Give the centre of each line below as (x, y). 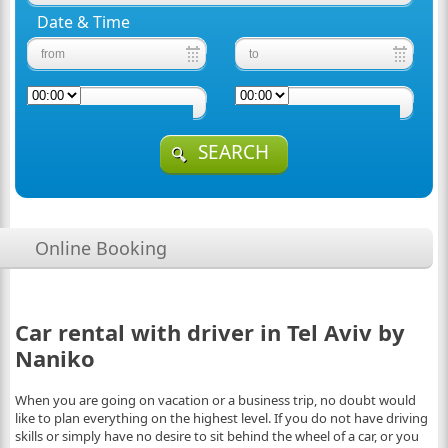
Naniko (54, 358)
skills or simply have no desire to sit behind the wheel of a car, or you (216, 436)
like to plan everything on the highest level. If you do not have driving (221, 418)
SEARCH (234, 152)
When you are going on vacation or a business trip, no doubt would (215, 400)
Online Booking (100, 248)
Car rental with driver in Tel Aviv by (209, 332)
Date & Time (84, 22)
